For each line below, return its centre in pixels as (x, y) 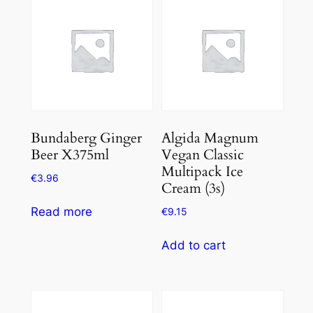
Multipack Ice (203, 172)
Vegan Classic (203, 155)
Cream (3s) (194, 189)
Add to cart (194, 246)
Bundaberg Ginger (86, 138)
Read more (61, 212)
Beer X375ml (70, 155)
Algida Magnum (210, 138)
